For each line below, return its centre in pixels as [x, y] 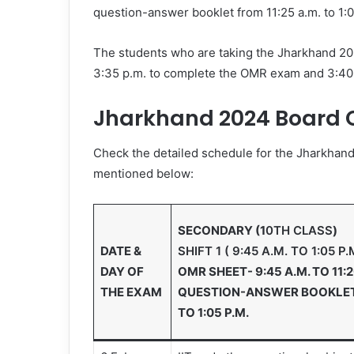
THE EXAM [131, 292]
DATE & [121, 251]
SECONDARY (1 [221, 231]
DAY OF [122, 272]
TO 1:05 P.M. [214, 313]
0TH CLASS [299, 231]
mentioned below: [143, 174]
